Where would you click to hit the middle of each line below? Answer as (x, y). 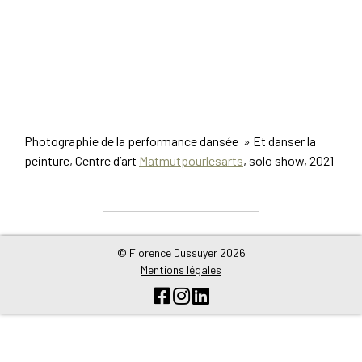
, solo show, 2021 (288, 160)
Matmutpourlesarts (191, 160)
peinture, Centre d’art (82, 160)
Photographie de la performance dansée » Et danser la (170, 141)
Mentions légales (181, 269)
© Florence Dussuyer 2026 (181, 253)
